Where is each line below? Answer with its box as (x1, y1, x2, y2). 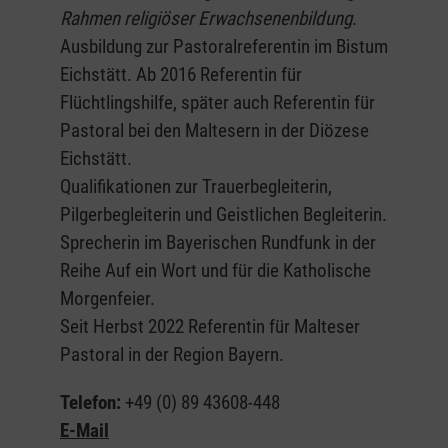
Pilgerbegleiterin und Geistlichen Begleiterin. (60, 203, 387, 227)
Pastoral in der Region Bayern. (60, 343, 284, 367)
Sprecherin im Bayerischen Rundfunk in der (60, 231, 376, 255)
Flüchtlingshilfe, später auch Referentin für (60, 91, 375, 115)
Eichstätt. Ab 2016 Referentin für (60, 63, 302, 87)
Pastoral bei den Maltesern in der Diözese (60, 119, 369, 143)
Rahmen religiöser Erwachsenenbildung (60, 7, 352, 31)
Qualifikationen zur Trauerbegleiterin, (60, 175, 332, 199)
